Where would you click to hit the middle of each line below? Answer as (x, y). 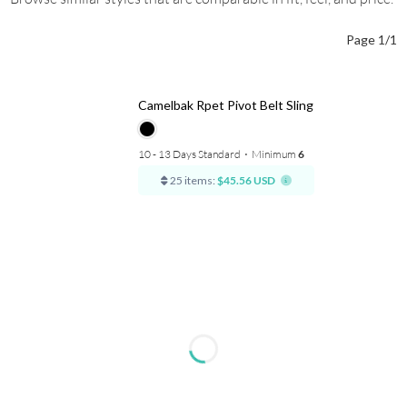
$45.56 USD (246, 180)
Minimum (274, 154)
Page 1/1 (371, 39)
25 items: (191, 180)
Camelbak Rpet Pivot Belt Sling (225, 104)
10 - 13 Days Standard (189, 154)
